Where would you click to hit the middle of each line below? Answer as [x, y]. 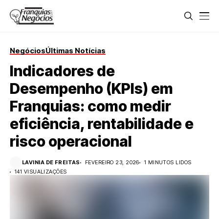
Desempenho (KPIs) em [91, 88]
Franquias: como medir [90, 106]
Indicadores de [62, 71]
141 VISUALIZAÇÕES [41, 172]
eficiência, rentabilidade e [102, 124]
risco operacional [71, 141]
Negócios [28, 51]
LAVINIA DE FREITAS [51, 162]
